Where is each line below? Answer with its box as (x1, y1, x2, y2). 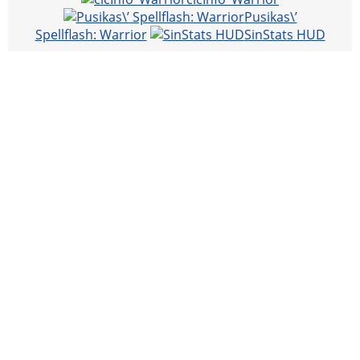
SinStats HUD (243, 25, 325, 43)
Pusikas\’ (243, 7, 297, 26)
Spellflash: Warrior (35, 25, 147, 43)
